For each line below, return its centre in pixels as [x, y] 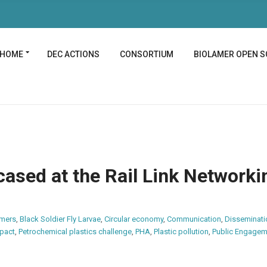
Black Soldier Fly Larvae [60, 219]
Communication [194, 219]
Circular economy [134, 219]
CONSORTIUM [147, 55]
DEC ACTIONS [73, 55]
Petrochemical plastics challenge [75, 232]
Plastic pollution [181, 232]
